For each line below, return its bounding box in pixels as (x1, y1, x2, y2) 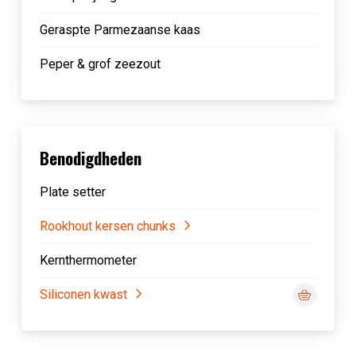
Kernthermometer (39, 253, 137, 268)
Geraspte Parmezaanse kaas (39, 22, 200, 37)
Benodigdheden (39, 145, 141, 170)
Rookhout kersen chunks (39, 219, 176, 234)
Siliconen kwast (39, 287, 127, 302)
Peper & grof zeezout (39, 56, 161, 72)
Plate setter (39, 184, 106, 199)
